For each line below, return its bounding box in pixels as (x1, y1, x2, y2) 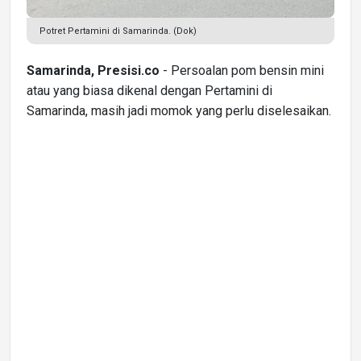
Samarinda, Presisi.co (27, 63, 160, 79)
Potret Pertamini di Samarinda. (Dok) (39, 26, 197, 37)
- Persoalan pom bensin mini (160, 63, 324, 79)
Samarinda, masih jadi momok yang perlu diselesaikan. (27, 103, 331, 119)
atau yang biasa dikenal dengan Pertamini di (27, 83, 272, 99)
